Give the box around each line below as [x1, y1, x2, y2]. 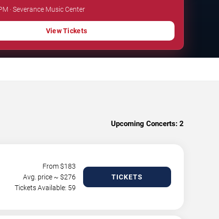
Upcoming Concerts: [111, 119, 177, 128]
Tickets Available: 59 [15, 183, 76, 192]
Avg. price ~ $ [23, 173, 64, 181]
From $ [43, 162, 64, 170]
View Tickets [45, 26, 88, 35]
